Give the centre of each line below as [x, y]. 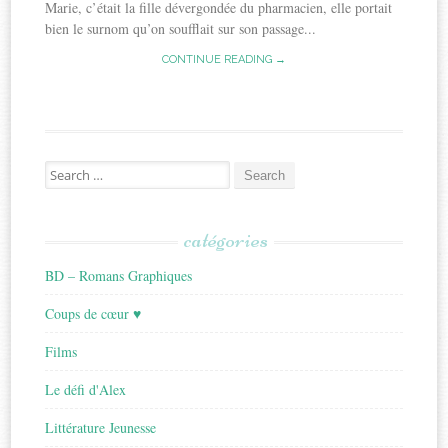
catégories [225, 240]
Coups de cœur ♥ [93, 314]
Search [62, 169]
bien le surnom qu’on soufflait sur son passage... [181, 29]
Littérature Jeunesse [101, 428]
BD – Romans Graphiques [119, 276]
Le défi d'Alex [86, 390]
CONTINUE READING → [224, 60]
